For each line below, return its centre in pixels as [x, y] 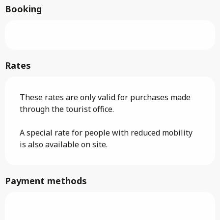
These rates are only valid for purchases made [105, 97]
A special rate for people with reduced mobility [106, 132]
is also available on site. [64, 144]
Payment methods [46, 180]
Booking [23, 9]
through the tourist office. [67, 109]
